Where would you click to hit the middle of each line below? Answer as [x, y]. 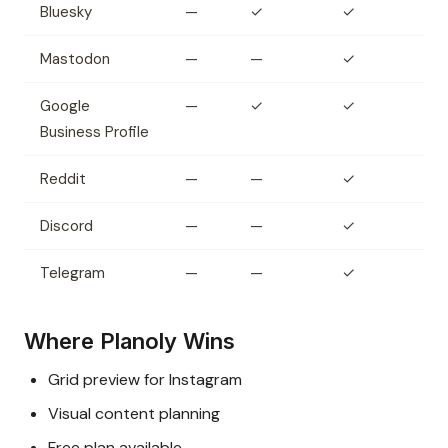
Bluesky [66, 12]
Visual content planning [134, 414]
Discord [66, 226]
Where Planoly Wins [129, 341]
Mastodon [75, 59]
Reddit [63, 179]
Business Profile [94, 132]
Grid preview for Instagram [145, 380]
